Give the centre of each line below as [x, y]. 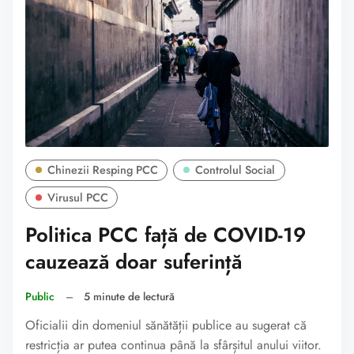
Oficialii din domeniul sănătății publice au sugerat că [166, 326]
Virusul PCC [77, 198]
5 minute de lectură [130, 296]
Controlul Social [235, 170]
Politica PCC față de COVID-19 [166, 235]
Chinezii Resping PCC [102, 170]
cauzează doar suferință [134, 262]
